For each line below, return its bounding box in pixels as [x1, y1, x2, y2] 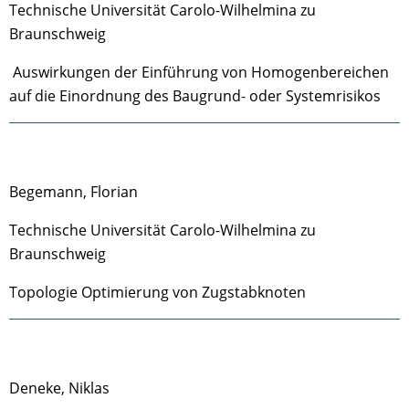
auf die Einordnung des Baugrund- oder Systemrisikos [9, 86, 381, 106]
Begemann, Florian [9, 182, 138, 202]
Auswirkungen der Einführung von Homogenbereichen [9, 62, 389, 82]
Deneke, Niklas [9, 378, 113, 398]
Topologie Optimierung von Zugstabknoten [9, 282, 306, 302]
